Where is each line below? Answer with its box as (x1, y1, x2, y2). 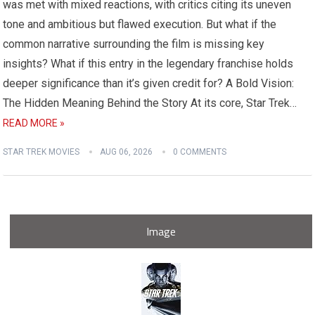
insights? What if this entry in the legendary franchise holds (3, 57, 294, 70)
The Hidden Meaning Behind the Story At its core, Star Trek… (3, 96, 297, 110)
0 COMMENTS (173, 147, 227, 157)
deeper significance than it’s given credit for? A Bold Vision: (3, 77, 295, 90)
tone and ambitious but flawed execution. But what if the (3, 18, 277, 31)
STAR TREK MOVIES (3, 147, 80, 157)
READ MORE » (3, 117, 65, 129)
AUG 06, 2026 (100, 147, 153, 157)
